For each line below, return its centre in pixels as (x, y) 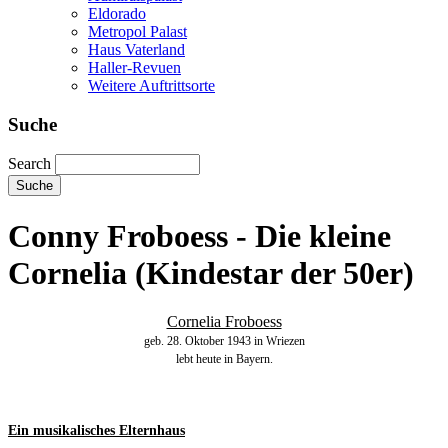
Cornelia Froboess (224, 322)
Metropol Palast (137, 31)
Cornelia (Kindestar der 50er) (211, 272)
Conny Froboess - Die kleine (199, 235)
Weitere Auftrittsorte (151, 85)
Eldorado (117, 13)
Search (29, 164)
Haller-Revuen (134, 67)
